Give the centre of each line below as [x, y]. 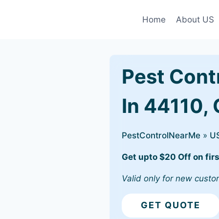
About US [195, 19]
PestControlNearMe [161, 135]
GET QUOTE [171, 205]
